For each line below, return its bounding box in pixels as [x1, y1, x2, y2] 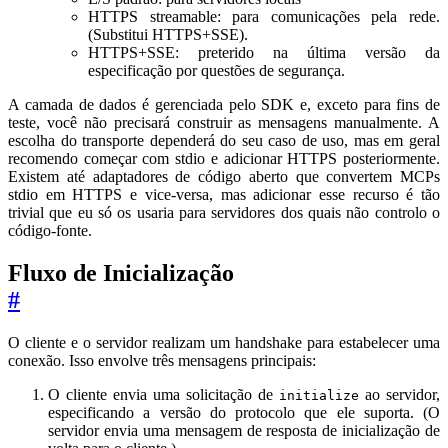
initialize [279, 387, 359, 403]
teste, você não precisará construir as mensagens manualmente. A [8, 113, 440, 131]
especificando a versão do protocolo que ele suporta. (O [48, 403, 440, 421]
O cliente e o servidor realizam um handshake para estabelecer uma [8, 333, 440, 351]
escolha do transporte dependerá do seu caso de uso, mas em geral [8, 131, 440, 149]
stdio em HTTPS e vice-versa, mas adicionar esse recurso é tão [8, 185, 440, 203]
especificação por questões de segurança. [88, 61, 345, 79]
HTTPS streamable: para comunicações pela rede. [88, 7, 440, 25]
